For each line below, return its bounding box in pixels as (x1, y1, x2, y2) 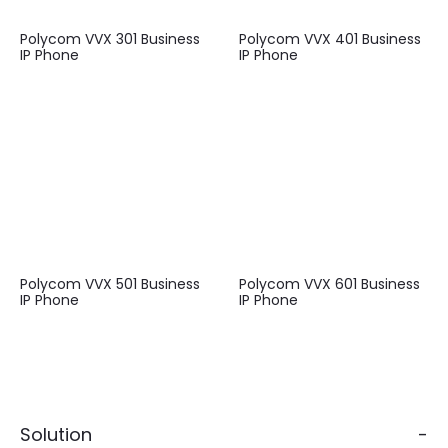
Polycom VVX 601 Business (239, 273, 420, 294)
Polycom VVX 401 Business (239, 29, 421, 50)
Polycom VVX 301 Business (20, 29, 200, 50)
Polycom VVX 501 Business (20, 273, 200, 294)
